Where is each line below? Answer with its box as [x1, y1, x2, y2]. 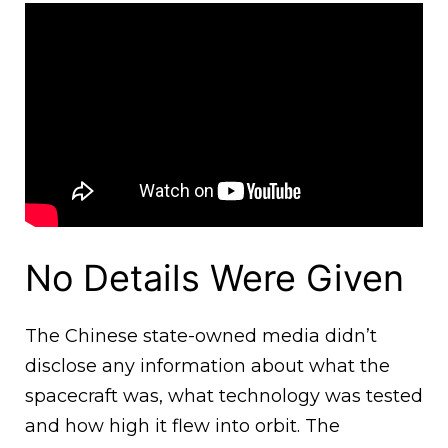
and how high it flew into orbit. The [25, 415, 340, 438]
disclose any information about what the [25, 355, 390, 378]
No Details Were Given [25, 256, 404, 301]
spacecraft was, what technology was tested [25, 385, 423, 408]
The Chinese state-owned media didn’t [25, 325, 377, 348]
